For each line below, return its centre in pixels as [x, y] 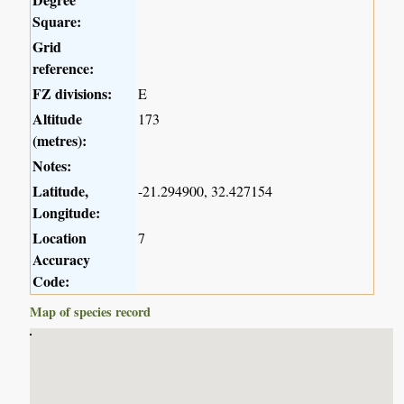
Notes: [52, 166]
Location [60, 238]
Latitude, [61, 191]
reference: [64, 69]
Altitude [58, 119]
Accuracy [62, 260]
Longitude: [67, 213]
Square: [57, 22]
